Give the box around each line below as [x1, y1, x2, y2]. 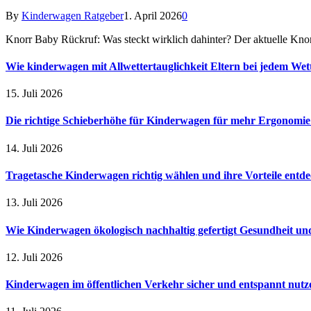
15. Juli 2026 [6, 87, 62, 100]
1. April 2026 [124, 9, 182, 22]
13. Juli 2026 [6, 196, 62, 209]
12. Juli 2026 [6, 251, 62, 263]
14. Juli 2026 [6, 142, 62, 154]
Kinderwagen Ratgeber [22, 9, 124, 22]
